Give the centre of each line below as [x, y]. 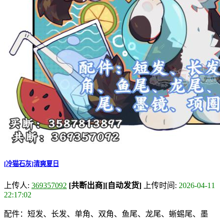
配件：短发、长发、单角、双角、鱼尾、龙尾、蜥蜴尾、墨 [106, 214]
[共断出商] [87, 185]
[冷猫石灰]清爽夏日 [31, 164]
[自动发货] [123, 185]
